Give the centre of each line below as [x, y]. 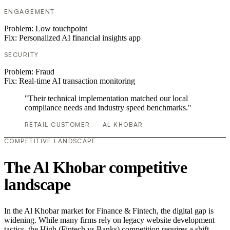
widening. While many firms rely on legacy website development [109, 220]
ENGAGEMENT [30, 12]
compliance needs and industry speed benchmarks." [108, 108]
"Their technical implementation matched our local [106, 99]
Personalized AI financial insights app [80, 38]
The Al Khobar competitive [95, 167]
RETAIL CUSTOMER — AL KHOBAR [84, 125]
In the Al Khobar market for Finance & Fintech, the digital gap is [109, 211]
